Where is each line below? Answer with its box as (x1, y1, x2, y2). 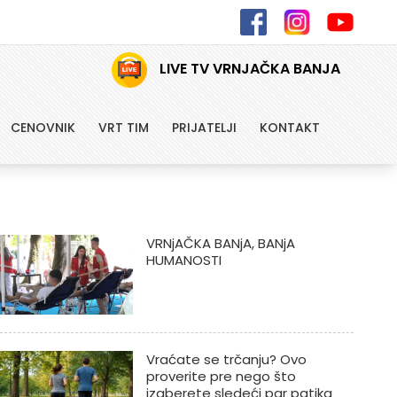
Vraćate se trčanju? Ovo (145, 350, 307, 369)
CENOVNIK (10, 119, 75, 136)
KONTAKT (259, 119, 320, 136)
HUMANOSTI (145, 251, 222, 269)
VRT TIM (97, 119, 149, 136)
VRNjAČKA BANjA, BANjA (145, 234, 295, 253)
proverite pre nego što (145, 367, 296, 385)
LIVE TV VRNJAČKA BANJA (156, 58, 341, 79)
